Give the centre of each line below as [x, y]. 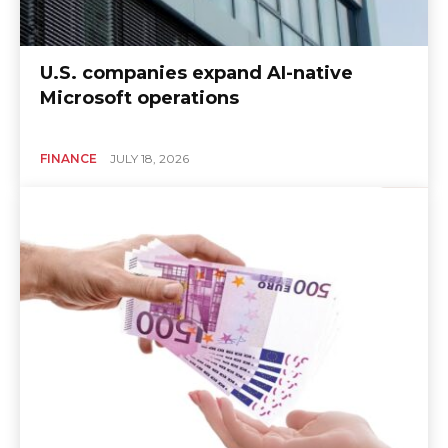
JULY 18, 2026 [149, 158]
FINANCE [68, 158]
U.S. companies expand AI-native [196, 72]
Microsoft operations [139, 97]
